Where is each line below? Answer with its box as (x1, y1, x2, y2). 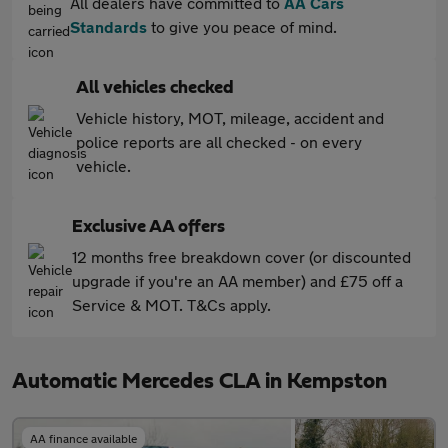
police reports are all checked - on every (76, 132, 362, 151)
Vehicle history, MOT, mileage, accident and (76, 108, 384, 127)
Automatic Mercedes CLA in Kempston (12, 370, 387, 392)
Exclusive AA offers (72, 218, 225, 236)
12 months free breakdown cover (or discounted (72, 247, 411, 266)
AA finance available (30, 431, 137, 445)
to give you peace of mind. (147, 17, 337, 36)
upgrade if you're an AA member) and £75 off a (72, 271, 403, 290)
